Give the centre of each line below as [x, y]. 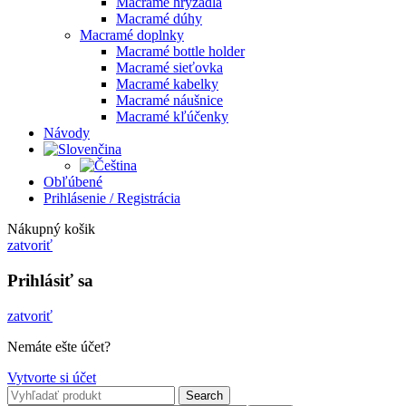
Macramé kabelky [167, 84]
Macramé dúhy [159, 19]
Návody [67, 133]
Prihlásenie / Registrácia [112, 198]
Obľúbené [73, 182]
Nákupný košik [51, 229]
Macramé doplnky [132, 35]
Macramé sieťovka [169, 68]
